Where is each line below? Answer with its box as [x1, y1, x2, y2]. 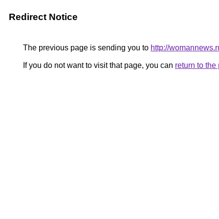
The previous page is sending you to [21, 44, 151, 52]
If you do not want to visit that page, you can [21, 61, 175, 69]
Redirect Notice [9, 12, 78, 22]
